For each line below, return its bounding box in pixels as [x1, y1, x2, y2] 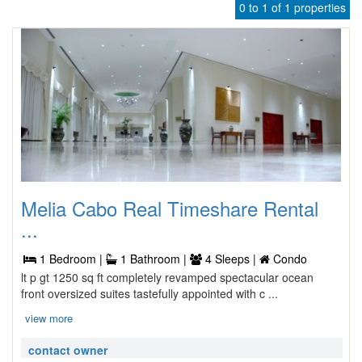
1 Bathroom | [117, 250, 190, 267]
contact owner [28, 342, 107, 358]
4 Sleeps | [202, 250, 259, 267]
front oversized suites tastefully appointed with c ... [21, 285, 278, 301]
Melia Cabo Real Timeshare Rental [21, 194, 318, 222]
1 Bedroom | [36, 250, 106, 267]
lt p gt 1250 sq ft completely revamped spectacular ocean [21, 269, 314, 285]
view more [25, 310, 73, 326]
